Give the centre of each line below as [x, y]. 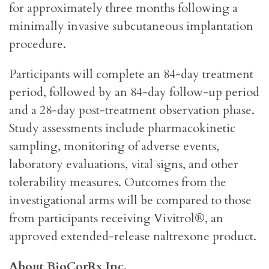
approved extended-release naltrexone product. [134, 237]
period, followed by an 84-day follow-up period [134, 92]
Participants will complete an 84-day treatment [131, 74]
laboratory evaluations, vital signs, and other [124, 165]
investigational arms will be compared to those [130, 201]
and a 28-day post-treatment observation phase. [132, 110]
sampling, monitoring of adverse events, [114, 147]
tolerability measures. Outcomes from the [118, 183]
